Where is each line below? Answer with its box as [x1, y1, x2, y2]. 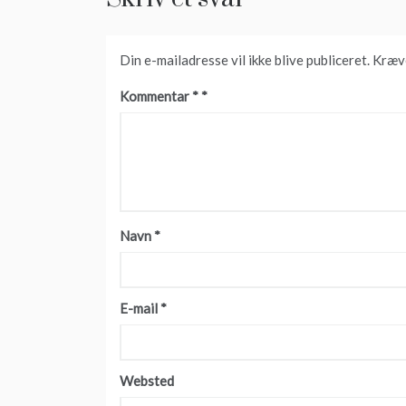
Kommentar [120, 88, 192, 105]
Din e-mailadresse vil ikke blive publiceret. [120, 52, 370, 69]
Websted [120, 372, 174, 390]
